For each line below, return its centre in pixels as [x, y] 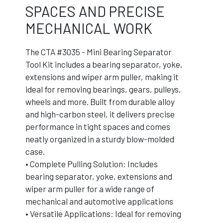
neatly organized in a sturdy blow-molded [100, 139]
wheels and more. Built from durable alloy [100, 102]
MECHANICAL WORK [89, 28]
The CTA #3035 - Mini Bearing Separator [99, 52]
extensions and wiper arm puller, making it [102, 77]
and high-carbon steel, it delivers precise [100, 114]
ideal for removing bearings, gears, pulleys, [103, 89]
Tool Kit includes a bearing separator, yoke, [104, 64]
